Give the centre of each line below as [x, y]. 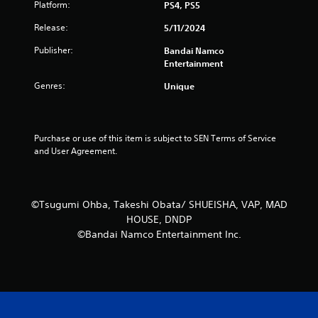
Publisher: [54, 50]
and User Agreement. [76, 150]
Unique [179, 86]
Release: [51, 27]
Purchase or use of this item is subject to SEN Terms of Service [155, 138]
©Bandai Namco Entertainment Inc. [159, 234]
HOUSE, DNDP [159, 219]
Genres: [50, 85]
